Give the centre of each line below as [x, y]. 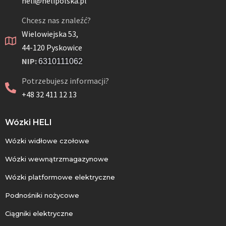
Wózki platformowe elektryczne [60, 177]
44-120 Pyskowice [52, 48]
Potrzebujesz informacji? [65, 81]
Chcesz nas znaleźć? [56, 20]
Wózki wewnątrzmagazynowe [57, 159]
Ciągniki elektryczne [39, 214]
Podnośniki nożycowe [42, 195]
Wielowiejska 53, [50, 34]
